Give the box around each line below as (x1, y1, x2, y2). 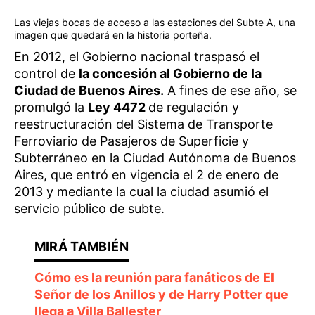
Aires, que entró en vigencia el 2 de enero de (14, 167, 278, 182)
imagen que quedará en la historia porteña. (14, 28, 212, 41)
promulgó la (14, 99, 88, 115)
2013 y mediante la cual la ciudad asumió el (14, 184, 269, 199)
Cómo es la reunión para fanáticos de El (34, 269, 274, 285)
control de (14, 65, 79, 81)
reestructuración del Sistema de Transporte (14, 116, 273, 131)
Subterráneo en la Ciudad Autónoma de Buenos (14, 150, 296, 165)
